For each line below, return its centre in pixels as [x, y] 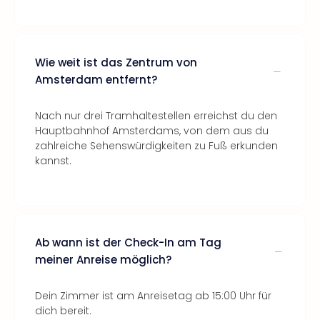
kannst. [53, 161]
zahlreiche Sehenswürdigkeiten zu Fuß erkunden [156, 146]
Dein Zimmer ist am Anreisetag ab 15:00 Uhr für [153, 296]
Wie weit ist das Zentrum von [116, 62]
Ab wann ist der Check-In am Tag [128, 242]
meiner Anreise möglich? [103, 260]
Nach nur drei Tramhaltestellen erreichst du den [156, 116]
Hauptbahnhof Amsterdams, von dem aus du [152, 131]
